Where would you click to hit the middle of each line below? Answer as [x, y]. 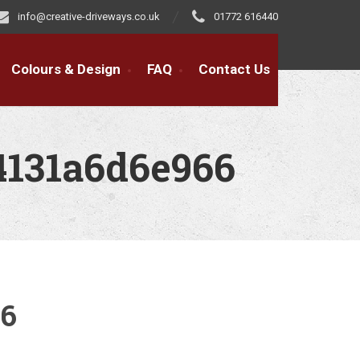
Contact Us [234, 69]
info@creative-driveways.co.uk [89, 16]
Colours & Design [66, 69]
